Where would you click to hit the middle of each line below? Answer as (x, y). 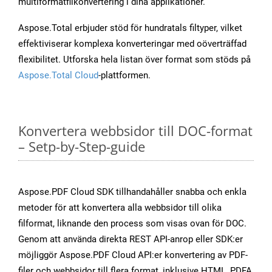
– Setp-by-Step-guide (82, 147)
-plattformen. (124, 76)
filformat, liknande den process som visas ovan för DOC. (132, 224)
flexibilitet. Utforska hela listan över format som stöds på (134, 60)
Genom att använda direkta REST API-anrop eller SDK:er (131, 240)
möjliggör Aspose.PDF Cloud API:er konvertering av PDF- (133, 255)
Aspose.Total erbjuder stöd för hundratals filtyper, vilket (130, 28)
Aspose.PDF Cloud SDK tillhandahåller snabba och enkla (132, 192)
